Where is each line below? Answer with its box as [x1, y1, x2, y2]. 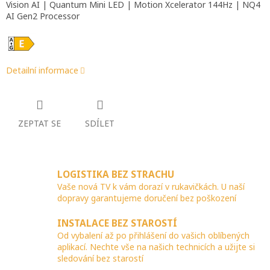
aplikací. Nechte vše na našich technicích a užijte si [57, 241, 255, 253]
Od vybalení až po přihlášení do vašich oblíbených [57, 230, 250, 242]
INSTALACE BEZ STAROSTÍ [57, 217, 177, 230]
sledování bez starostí [57, 253, 143, 265]
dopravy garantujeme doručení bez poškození [57, 192, 236, 204]
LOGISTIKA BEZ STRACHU [57, 168, 174, 181]
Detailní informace [6, 64, 78, 77]
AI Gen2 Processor [6, 10, 80, 22]
